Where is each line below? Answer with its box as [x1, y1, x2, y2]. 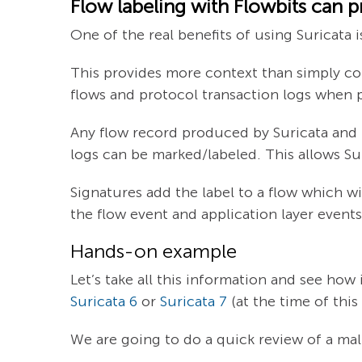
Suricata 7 [160, 292, 227, 310]
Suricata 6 [70, 292, 137, 310]
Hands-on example [70, 238, 237, 263]
